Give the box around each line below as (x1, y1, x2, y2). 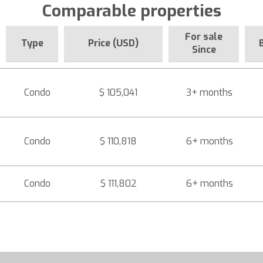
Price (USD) (88, 37, 139, 49)
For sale (185, 31, 222, 43)
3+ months (186, 86, 232, 99)
